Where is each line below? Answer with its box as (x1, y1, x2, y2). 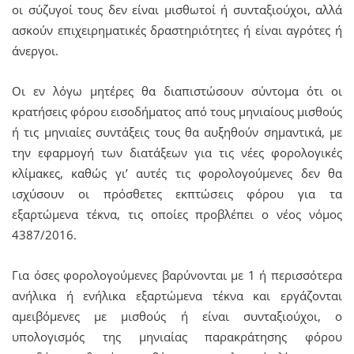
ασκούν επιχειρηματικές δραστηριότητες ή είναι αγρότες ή (12, 21, 342, 38)
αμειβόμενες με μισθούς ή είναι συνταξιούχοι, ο (12, 307, 342, 324)
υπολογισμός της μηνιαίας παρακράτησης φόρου (12, 328, 342, 345)
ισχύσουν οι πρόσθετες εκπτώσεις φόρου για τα (12, 185, 342, 201)
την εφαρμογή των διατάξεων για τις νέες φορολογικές (12, 144, 342, 160)
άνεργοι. (12, 42, 58, 58)
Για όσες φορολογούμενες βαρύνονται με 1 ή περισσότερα (12, 266, 342, 283)
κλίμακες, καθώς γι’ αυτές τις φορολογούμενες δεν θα (12, 164, 342, 181)
